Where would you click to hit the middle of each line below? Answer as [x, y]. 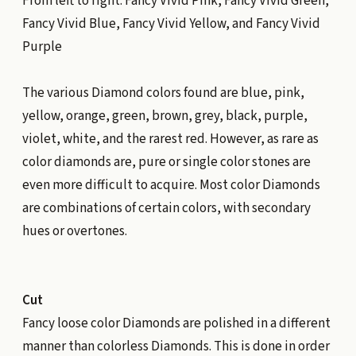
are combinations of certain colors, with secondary [166, 209]
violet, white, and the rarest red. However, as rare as [170, 139]
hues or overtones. [74, 232]
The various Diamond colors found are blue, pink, [163, 93]
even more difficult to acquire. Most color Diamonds [171, 186]
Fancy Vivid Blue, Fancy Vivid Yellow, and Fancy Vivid [171, 24]
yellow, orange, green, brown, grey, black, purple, [164, 116]
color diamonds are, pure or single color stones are [166, 163]
